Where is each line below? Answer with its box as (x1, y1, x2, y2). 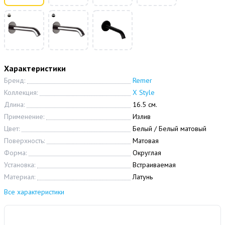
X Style (133, 88, 155, 97)
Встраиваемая (133, 160, 176, 170)
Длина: (4, 100, 25, 109)
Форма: (4, 148, 27, 158)
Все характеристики (4, 187, 64, 197)
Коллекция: (4, 88, 38, 97)
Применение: (4, 112, 44, 122)
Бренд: (4, 76, 25, 85)
